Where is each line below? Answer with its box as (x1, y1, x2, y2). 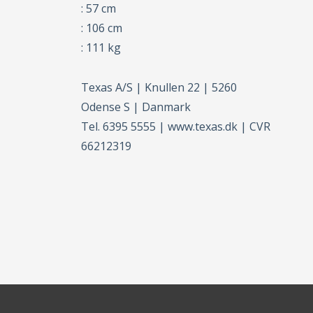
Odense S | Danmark (81, 99, 191, 115)
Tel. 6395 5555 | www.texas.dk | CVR (81, 119, 271, 135)
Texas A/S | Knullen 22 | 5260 (81, 80, 238, 96)
